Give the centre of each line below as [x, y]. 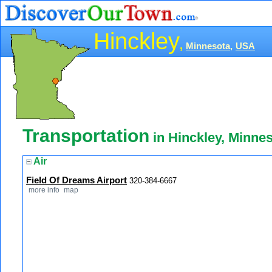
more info [44, 189]
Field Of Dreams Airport [76, 180]
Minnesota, [209, 46]
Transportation [86, 136]
